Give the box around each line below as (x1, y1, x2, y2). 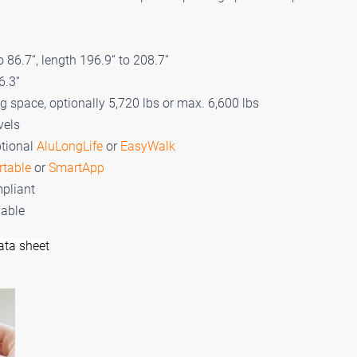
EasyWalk (120, 138, 175, 154)
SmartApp (49, 159, 104, 175)
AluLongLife (37, 138, 103, 154)
